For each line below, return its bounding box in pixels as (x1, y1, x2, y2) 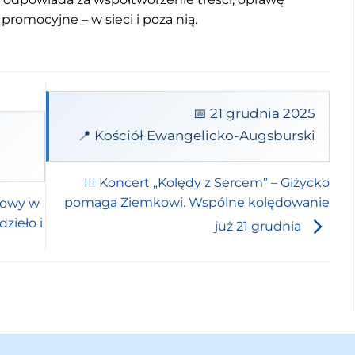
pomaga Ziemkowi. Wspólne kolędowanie (64, 195, 330, 211)
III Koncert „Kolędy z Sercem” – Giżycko (84, 175, 330, 191)
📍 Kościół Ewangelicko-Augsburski (78, 128, 316, 144)
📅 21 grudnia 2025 (193, 105, 316, 121)
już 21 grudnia (215, 219, 304, 235)
